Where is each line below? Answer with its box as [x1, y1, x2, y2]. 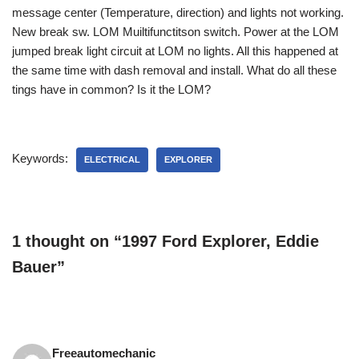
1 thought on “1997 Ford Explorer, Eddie [12, 232, 319, 250]
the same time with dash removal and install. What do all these [12, 63, 337, 77]
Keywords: [12, 151, 68, 165]
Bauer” [12, 257, 65, 276]
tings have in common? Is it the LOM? [12, 82, 211, 96]
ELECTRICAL [84, 154, 140, 164]
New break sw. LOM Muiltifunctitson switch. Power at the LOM [12, 24, 339, 38]
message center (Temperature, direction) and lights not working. [12, 5, 344, 19]
